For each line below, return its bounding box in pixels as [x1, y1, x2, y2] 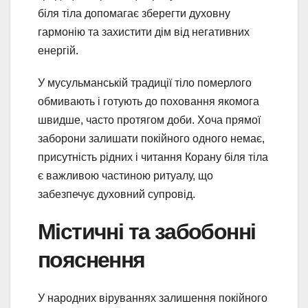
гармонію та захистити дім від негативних [38, 25, 250, 38]
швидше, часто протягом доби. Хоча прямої [38, 113, 261, 126]
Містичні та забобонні [38, 217, 256, 245]
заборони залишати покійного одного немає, [38, 132, 265, 144]
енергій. [38, 44, 78, 56]
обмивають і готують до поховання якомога [38, 95, 259, 107]
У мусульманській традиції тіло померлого [38, 76, 252, 89]
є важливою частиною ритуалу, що [38, 169, 213, 181]
